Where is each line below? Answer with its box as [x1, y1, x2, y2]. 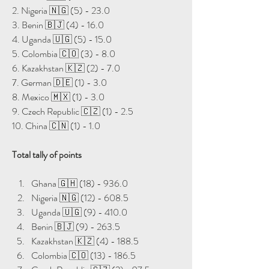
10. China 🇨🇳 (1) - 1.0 [12, 118, 100, 133]
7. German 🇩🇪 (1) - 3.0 [12, 75, 107, 89]
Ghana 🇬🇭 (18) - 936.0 [31, 176, 128, 190]
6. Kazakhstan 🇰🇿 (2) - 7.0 [12, 61, 120, 75]
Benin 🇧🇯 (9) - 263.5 [31, 219, 120, 234]
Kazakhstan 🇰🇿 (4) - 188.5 [31, 234, 139, 248]
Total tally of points [12, 147, 82, 162]
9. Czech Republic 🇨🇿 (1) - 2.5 [12, 104, 133, 118]
